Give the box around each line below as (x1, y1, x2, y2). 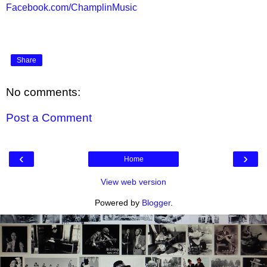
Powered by (94, 197, 142, 207)
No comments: (6, 85, 80, 98)
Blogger (141, 197, 170, 207)
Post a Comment (6, 111, 92, 125)
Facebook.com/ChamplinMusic (6, 2, 137, 13)
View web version (101, 176, 166, 187)
